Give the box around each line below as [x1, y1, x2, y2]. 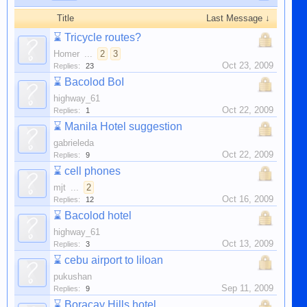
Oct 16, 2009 [222, 194, 273, 204]
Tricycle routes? [64, 32, 141, 43]
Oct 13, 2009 [222, 238, 273, 249]
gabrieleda [53, 138, 94, 148]
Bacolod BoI [64, 76, 124, 88]
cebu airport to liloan [64, 254, 163, 266]
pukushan [53, 271, 92, 282]
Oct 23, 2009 [222, 60, 273, 71]
